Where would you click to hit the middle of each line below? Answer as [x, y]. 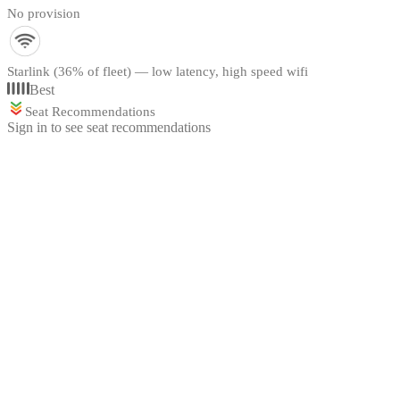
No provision [44, 14]
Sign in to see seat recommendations [109, 128]
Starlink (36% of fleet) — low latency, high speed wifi [158, 72]
